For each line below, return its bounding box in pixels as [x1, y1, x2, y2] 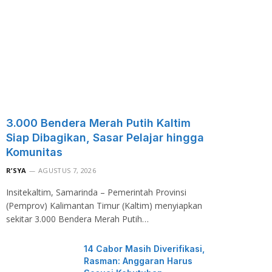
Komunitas [6, 145, 63, 158]
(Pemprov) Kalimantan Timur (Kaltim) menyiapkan [6, 199, 202, 211]
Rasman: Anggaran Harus [84, 255, 192, 266]
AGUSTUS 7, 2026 [38, 165, 96, 175]
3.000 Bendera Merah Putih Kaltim [6, 116, 191, 129]
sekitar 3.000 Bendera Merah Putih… [6, 212, 149, 225]
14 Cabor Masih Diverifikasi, [84, 243, 205, 254]
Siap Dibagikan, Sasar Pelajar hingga [6, 131, 204, 144]
